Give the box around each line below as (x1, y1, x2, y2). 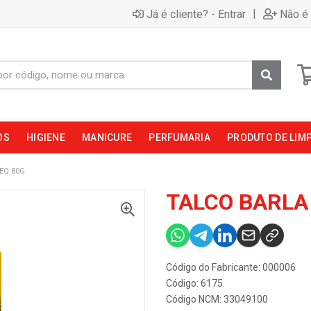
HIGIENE (26, 132, 65, 143)
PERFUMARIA (149, 132, 211, 143)
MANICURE (81, 132, 133, 143)
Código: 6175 (166, 278, 223, 289)
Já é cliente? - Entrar (146, 7, 246, 21)
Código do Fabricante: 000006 (166, 262, 296, 273)
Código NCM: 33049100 (166, 294, 268, 305)
